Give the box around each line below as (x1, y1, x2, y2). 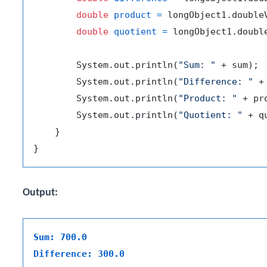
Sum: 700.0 (33, 232, 87, 243)
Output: (23, 187, 58, 198)
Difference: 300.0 (33, 249, 125, 260)
